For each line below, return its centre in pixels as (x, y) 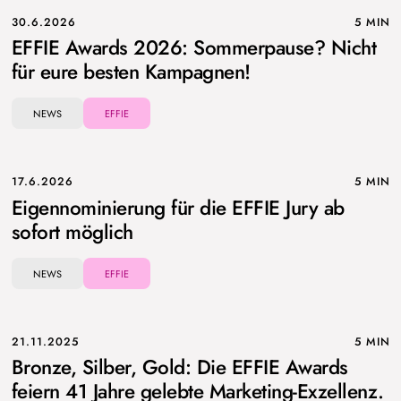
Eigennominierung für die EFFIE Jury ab (178, 207)
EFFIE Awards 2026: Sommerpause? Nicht (193, 47)
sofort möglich (72, 231)
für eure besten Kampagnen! (131, 72)
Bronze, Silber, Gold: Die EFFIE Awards (179, 367)
